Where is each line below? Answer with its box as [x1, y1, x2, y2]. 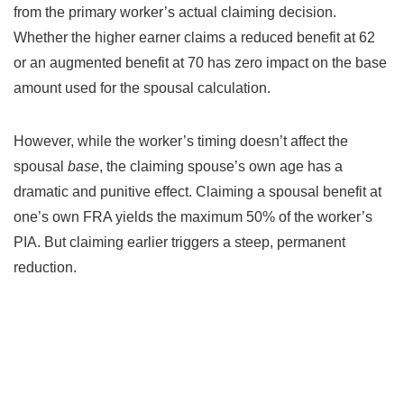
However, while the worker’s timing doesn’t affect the [14, 133, 348, 149]
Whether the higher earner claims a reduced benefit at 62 [14, 29, 375, 45]
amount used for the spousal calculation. [14, 79, 271, 96]
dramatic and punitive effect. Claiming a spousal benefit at [14, 183, 381, 199]
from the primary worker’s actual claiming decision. [14, 4, 336, 20]
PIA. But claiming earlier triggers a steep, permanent [14, 234, 345, 250]
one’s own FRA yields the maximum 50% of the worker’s [14, 208, 372, 225]
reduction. [14, 259, 77, 275]
